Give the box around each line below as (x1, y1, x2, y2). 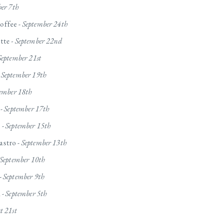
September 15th (5, 121, 51, 131)
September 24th (22, 19, 68, 30)
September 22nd (15, 36, 62, 46)
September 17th (4, 104, 50, 114)
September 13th (21, 138, 67, 148)
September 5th (5, 188, 47, 199)
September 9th (2, 171, 45, 182)
